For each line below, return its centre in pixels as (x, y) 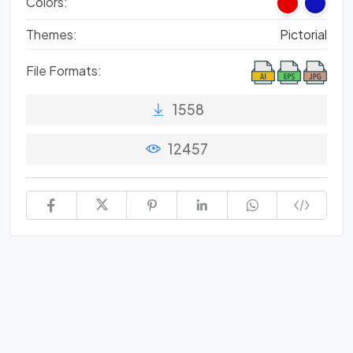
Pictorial (303, 34)
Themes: (52, 34)
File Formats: (64, 70)
